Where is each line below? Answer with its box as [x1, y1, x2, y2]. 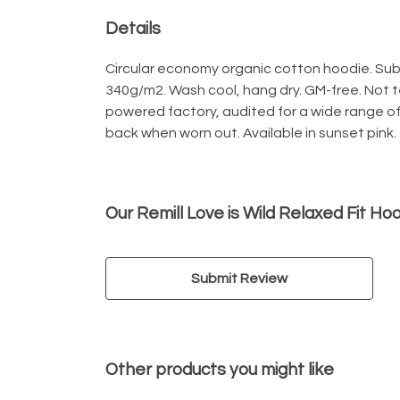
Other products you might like [105, 360, 334, 379]
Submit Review [191, 271, 287, 286]
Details [105, 19, 161, 37]
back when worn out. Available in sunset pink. [105, 125, 396, 140]
